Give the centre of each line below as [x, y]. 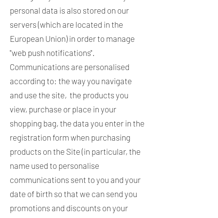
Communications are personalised [70, 67]
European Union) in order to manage [72, 38]
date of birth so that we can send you [73, 194]
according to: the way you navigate [71, 81]
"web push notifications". [53, 53]
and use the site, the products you [69, 95]
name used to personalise [54, 165]
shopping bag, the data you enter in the [77, 123]
